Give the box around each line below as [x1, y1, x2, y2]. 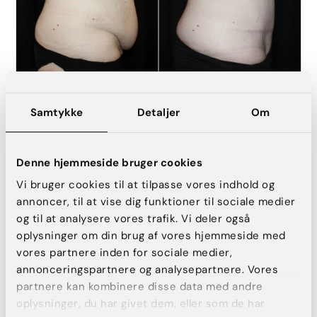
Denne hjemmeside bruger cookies [16, 155, 202, 170]
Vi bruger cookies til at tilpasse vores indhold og [16, 178, 275, 192]
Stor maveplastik [16, 98, 96, 111]
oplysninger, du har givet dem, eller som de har [16, 296, 265, 311]
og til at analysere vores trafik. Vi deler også [16, 212, 250, 226]
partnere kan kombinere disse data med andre [16, 279, 263, 294]
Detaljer [137, 105, 180, 120]
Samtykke [30, 105, 83, 120]
